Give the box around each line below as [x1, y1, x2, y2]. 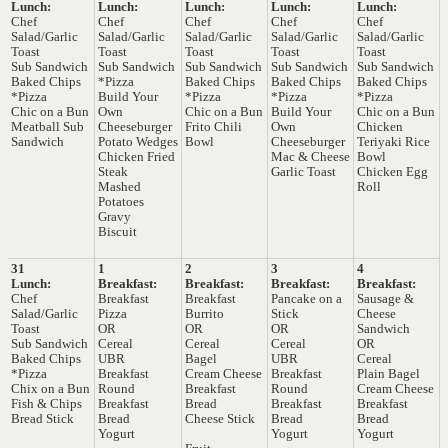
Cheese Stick [185, 412, 255, 426]
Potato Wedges [98, 135, 178, 149]
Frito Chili [185, 120, 242, 134]
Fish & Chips [11, 397, 82, 411]
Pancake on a [271, 292, 342, 306]
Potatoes [98, 195, 144, 209]
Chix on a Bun [11, 382, 90, 396]
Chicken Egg [357, 165, 428, 179]
